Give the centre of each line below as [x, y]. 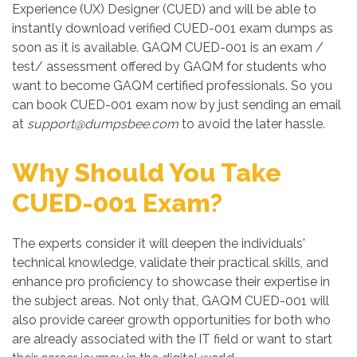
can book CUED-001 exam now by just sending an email [177, 105]
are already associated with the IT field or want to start [172, 339]
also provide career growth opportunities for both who [171, 320]
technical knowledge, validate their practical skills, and [170, 263]
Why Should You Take [147, 173]
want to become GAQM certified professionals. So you [172, 86]
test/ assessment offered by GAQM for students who [169, 67]
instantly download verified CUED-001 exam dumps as [173, 28]
